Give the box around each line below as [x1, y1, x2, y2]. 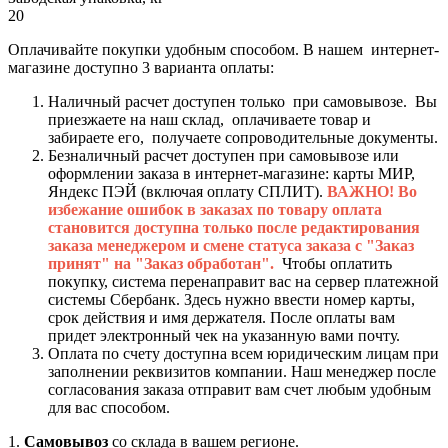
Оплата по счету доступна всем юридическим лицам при [48, 344, 439, 362]
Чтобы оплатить [282, 254, 392, 272]
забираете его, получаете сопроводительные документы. [48, 128, 438, 146]
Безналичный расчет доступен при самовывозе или [48, 146, 399, 164]
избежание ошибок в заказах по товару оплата [48, 200, 382, 218]
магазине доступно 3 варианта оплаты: [8, 58, 274, 76]
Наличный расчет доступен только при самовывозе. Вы [48, 92, 437, 110]
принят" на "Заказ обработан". [48, 254, 282, 272]
